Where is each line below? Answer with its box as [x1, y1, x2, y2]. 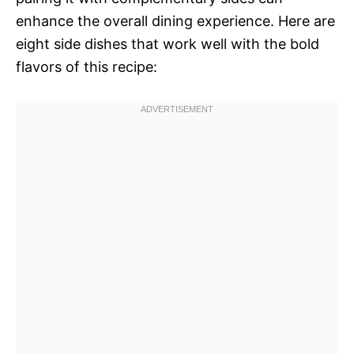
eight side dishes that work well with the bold [16, 35, 319, 52]
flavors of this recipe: [16, 58, 157, 75]
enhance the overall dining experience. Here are [16, 12, 335, 29]
